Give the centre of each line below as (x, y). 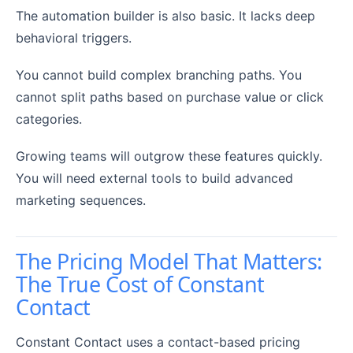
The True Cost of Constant (140, 284)
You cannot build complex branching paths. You (159, 74)
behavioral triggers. (74, 37)
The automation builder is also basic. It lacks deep (165, 15)
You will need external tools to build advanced (154, 178)
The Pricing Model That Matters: (169, 262)
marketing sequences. (81, 201)
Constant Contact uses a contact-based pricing (158, 342)
